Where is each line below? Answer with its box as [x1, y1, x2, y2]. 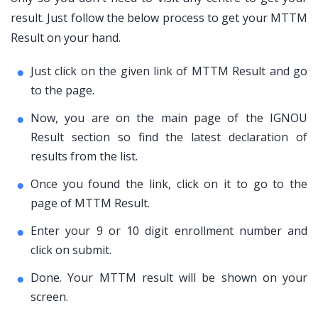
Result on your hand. [11, 30, 121, 45]
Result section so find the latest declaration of [31, 129, 307, 145]
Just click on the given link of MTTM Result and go [31, 63, 307, 79]
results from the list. [31, 148, 138, 164]
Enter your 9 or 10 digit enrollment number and [31, 223, 307, 238]
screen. [31, 289, 68, 305]
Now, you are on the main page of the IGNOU [31, 110, 307, 126]
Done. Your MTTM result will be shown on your [31, 270, 307, 285]
